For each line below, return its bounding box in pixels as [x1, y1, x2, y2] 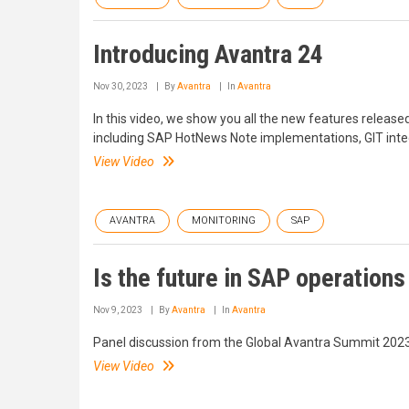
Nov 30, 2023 [93, 81, 148, 92]
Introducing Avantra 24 [93, 39, 323, 70]
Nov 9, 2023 [93, 304, 142, 315]
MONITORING [192, 214, 256, 226]
